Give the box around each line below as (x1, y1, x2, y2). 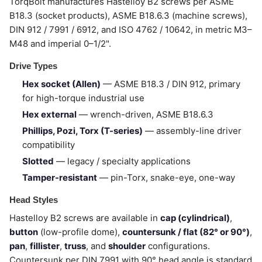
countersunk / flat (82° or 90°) (122, 226, 250, 237)
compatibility (22, 139, 75, 150)
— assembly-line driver (143, 125, 242, 136)
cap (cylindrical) (160, 212, 230, 223)
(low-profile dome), (38, 226, 122, 237)
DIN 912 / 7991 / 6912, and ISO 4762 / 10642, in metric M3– (9, 24, 252, 35)
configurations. (146, 240, 210, 251)
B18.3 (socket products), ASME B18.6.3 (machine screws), (9, 10, 247, 21)
